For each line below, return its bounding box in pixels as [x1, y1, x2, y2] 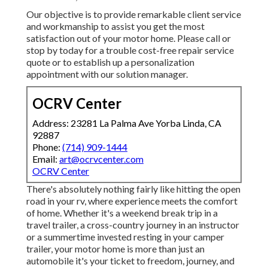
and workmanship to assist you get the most [26, 20, 205, 32]
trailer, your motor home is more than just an [26, 243, 205, 255]
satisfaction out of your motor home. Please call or [26, 32, 231, 44]
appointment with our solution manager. [26, 68, 188, 80]
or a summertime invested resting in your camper [26, 231, 224, 243]
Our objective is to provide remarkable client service [26, 8, 241, 20]
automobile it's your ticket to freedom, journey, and [26, 255, 234, 267]
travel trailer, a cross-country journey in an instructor [26, 219, 239, 231]
